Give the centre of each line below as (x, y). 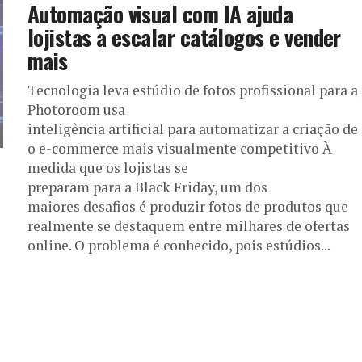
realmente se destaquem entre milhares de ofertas (189, 226)
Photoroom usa (76, 109)
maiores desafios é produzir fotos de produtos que (188, 206)
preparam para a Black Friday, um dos (147, 187)
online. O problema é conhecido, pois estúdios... (179, 245)
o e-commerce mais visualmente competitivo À (180, 148)
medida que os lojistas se (108, 168)
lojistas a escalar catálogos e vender (184, 37)
